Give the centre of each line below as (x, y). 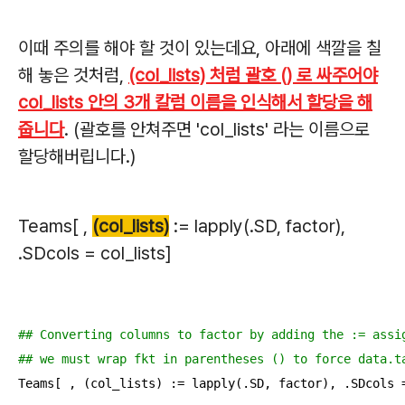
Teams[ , (55, 226)
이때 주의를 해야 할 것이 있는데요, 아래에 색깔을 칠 (200, 48)
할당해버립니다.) (77, 157)
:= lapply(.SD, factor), (257, 226)
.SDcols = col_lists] (95, 254)
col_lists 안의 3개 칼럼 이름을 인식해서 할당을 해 (195, 103)
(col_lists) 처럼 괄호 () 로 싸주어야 (253, 75)
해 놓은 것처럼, (73, 75)
